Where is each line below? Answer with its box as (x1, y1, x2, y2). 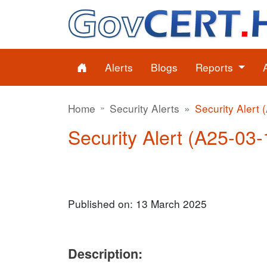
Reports (195, 60, 236, 74)
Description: (68, 244, 142, 263)
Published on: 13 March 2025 (68, 196, 207, 211)
